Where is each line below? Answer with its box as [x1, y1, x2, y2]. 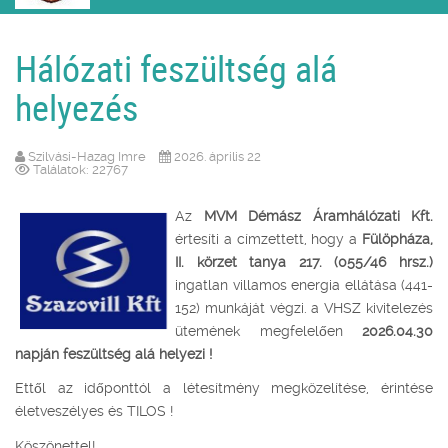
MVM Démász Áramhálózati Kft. [203, 207, 433, 224]
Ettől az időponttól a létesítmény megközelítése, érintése [15, 380, 433, 397]
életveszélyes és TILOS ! [15, 403, 173, 420]
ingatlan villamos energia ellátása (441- [175, 276, 433, 293]
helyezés [15, 82, 138, 131]
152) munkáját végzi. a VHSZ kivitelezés [175, 299, 433, 316]
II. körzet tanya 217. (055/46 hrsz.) [175, 253, 433, 270]
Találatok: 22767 [33, 161, 128, 177]
